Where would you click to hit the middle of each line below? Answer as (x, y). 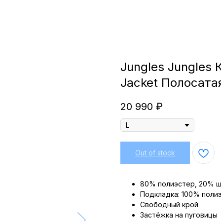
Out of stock (155, 153)
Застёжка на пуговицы (179, 215)
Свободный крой (169, 205)
